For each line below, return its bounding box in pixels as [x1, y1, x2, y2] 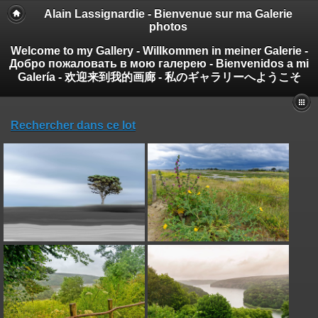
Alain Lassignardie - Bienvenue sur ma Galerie [44, 8, 292, 20]
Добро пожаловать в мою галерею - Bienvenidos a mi [9, 57, 309, 70]
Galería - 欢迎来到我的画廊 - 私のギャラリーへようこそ [17, 71, 301, 83]
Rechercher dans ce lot [11, 119, 136, 131]
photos [149, 21, 187, 33]
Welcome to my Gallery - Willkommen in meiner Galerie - [10, 45, 308, 57]
